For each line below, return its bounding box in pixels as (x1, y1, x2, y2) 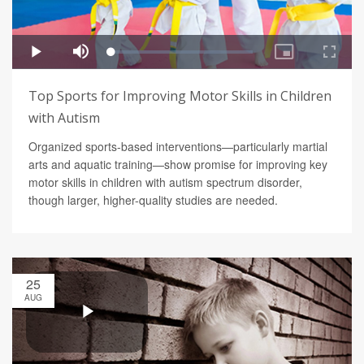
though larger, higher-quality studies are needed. (28, 192, 278, 209)
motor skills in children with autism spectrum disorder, (28, 174, 302, 191)
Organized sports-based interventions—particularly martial (28, 138, 327, 155)
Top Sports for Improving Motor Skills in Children (28, 87, 331, 106)
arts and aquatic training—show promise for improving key (28, 156, 327, 173)
